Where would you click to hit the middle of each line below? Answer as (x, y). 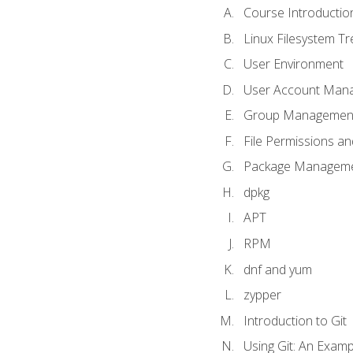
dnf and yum (277, 269)
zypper (262, 295)
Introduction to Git (295, 320)
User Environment (293, 64)
